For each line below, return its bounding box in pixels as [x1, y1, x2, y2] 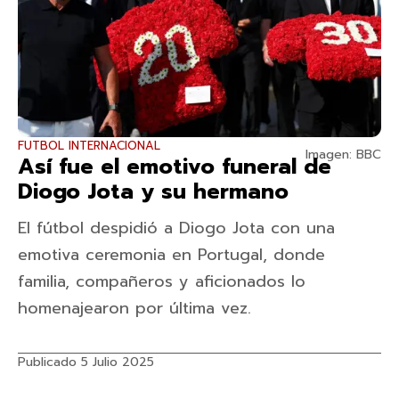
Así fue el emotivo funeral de [18, 150, 331, 183]
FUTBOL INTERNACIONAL [18, 136, 160, 154]
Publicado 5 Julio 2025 [18, 353, 154, 372]
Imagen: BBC [305, 144, 381, 164]
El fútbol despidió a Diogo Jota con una [18, 216, 335, 241]
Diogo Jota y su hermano [18, 175, 289, 208]
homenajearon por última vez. [18, 296, 251, 322]
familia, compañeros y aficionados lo [18, 269, 305, 295]
